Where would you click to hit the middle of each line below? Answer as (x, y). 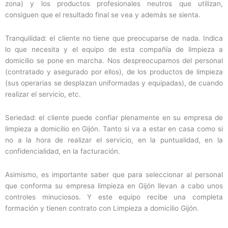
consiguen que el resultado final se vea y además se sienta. (103, 15)
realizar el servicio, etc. (43, 94)
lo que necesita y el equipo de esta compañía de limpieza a (114, 50)
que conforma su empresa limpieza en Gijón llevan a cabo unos (114, 186)
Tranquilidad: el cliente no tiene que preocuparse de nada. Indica (114, 38)
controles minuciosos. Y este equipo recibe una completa (114, 197)
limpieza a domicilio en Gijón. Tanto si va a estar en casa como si (114, 129)
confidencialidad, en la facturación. (63, 151)
